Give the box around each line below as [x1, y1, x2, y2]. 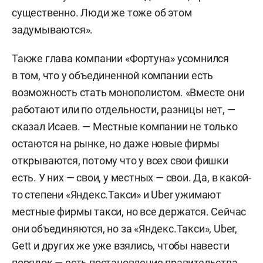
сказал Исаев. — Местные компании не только [12, 120, 238, 133]
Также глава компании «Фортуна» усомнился [12, 52, 229, 65]
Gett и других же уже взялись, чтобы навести [12, 240, 230, 252]
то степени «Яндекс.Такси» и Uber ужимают [12, 188, 222, 201]
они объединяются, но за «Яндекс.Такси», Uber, [12, 222, 237, 235]
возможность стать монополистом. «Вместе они [12, 86, 245, 99]
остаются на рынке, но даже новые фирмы [12, 137, 220, 150]
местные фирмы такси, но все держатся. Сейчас [12, 205, 247, 218]
